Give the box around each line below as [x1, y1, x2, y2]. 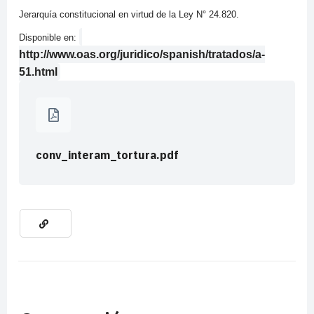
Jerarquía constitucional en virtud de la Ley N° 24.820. [19, 9, 239, 20]
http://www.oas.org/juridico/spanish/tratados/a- [19, 48, 265, 61]
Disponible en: [19, 32, 79, 43]
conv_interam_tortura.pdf [36, 148, 179, 163]
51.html [19, 66, 57, 78]
